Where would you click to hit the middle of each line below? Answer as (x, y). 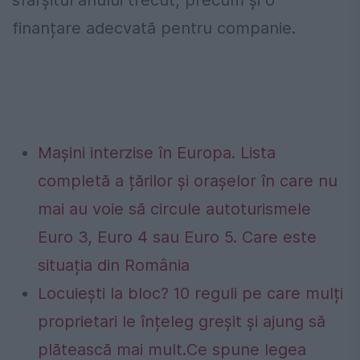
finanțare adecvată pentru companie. (154, 28)
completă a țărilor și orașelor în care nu (188, 180)
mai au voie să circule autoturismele (174, 209)
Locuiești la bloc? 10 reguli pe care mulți (190, 293)
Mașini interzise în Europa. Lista (157, 152)
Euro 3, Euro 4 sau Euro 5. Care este (177, 237)
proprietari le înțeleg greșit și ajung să (182, 321)
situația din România (114, 265)
